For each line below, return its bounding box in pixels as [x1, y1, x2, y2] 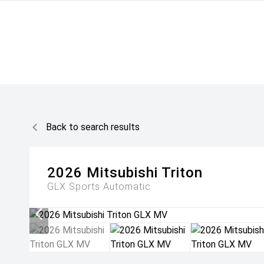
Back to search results [46, 121, 140, 133]
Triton [161, 164, 203, 181]
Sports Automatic [69, 181, 151, 192]
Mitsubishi [87, 164, 158, 181]
